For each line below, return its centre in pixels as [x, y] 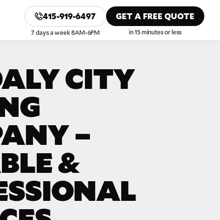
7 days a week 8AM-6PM [65, 32]
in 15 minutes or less [155, 32]
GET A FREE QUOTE [155, 16]
